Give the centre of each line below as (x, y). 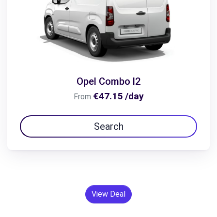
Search (108, 127)
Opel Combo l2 (108, 82)
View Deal (108, 194)
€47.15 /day (118, 96)
